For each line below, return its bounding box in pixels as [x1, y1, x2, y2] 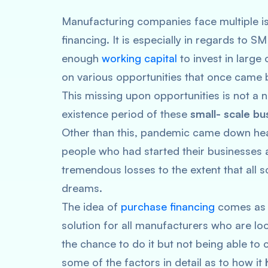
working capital [102, 51, 177, 65]
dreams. [62, 181, 105, 194]
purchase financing [121, 200, 215, 213]
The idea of [62, 200, 121, 213]
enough [62, 51, 102, 65]
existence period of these [62, 107, 190, 120]
